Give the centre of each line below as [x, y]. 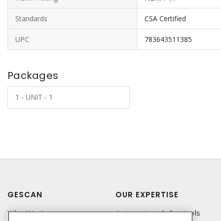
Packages [33, 75]
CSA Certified [165, 18]
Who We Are [30, 213]
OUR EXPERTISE [147, 195]
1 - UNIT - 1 [34, 97]
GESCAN [25, 195]
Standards [31, 18]
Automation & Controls [158, 213]
